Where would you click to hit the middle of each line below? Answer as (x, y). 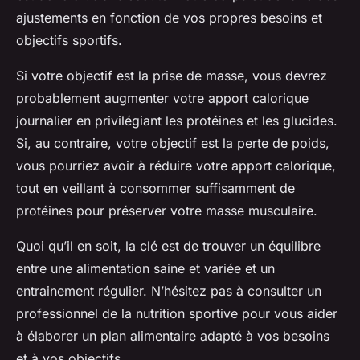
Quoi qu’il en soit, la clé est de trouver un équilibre (168, 245)
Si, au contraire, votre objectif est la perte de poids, (173, 143)
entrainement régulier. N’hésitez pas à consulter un (169, 290)
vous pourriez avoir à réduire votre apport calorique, (176, 165)
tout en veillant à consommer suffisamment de (155, 188)
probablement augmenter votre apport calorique (162, 98)
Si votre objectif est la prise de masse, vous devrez (172, 75)
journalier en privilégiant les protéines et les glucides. (177, 120)
